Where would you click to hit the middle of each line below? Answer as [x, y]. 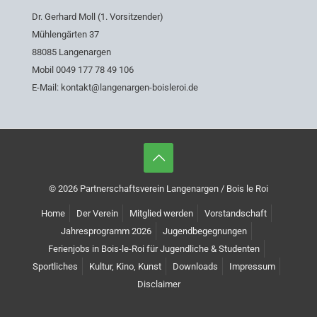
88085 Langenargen [71, 52]
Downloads [195, 267]
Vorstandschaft [236, 214]
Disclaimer [158, 284]
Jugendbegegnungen [205, 231]
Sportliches [55, 267]
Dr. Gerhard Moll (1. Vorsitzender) [98, 17]
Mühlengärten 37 [65, 35]
